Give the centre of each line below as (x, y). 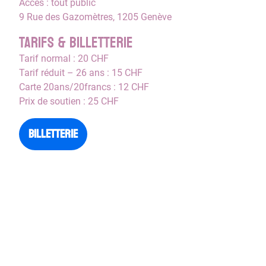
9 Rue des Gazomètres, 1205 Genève (95, 17)
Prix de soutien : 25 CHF (69, 101)
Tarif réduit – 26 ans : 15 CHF (81, 73)
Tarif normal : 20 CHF (64, 58)
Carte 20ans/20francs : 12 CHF (84, 87)
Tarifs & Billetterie (76, 43)
